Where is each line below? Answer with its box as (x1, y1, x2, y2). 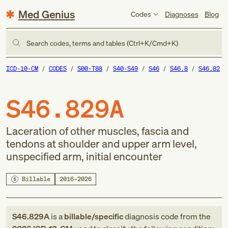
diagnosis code (123, 211, 180, 222)
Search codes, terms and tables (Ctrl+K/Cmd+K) (26, 38, 178, 48)
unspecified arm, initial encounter (6, 149, 162, 163)
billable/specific (64, 211, 123, 222)
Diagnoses (164, 9, 198, 19)
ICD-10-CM (6, 65, 38, 72)
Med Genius (18, 7, 75, 21)
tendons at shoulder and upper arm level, (6, 136, 197, 151)
